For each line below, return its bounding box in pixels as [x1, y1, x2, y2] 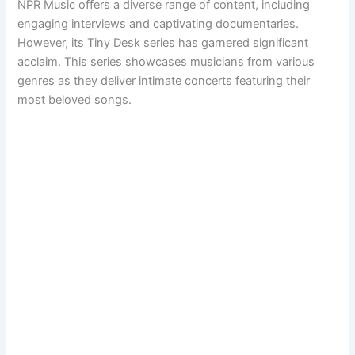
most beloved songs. [17, 92, 132, 107]
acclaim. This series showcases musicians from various [17, 54, 315, 69]
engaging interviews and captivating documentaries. [17, 16, 300, 31]
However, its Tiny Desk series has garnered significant [17, 35, 309, 50]
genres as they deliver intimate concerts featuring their [17, 73, 311, 88]
